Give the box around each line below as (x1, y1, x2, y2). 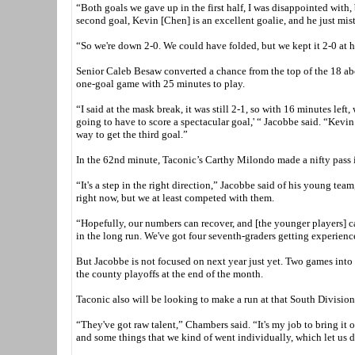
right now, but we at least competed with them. (76, 191, 274, 204)
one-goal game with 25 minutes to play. (76, 77, 245, 90)
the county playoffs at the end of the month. (76, 267, 263, 280)
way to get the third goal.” (76, 128, 188, 140)
